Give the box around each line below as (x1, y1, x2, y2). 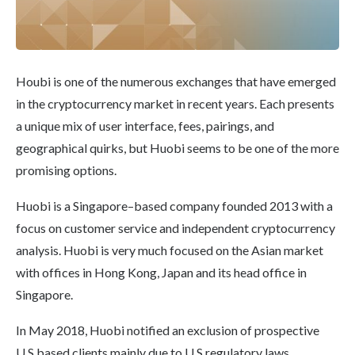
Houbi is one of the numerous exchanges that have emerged (16, 74, 336, 90)
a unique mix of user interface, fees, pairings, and (16, 118, 274, 134)
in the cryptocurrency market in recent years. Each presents (16, 96, 334, 112)
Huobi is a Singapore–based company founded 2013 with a (16, 198, 333, 214)
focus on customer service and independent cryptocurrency (16, 220, 335, 236)
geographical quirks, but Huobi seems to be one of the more (16, 140, 339, 156)
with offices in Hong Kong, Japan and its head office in (16, 265, 307, 281)
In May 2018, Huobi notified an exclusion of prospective (16, 323, 319, 338)
